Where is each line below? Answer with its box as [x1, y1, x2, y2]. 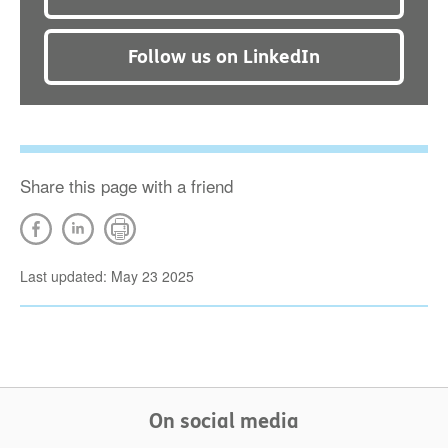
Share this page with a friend [20, 173, 233, 198]
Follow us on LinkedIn [128, 46, 320, 68]
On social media [149, 410, 299, 433]
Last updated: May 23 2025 [20, 266, 194, 286]
